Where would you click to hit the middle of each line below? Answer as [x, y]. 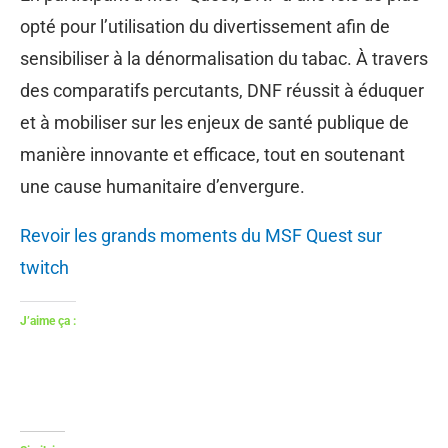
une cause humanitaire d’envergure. [162, 186]
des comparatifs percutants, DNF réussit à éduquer [222, 90]
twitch [44, 267]
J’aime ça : [48, 320]
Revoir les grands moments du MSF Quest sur [201, 235]
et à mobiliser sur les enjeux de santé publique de [214, 122]
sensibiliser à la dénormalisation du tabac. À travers [224, 58]
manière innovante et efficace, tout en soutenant [212, 154]
